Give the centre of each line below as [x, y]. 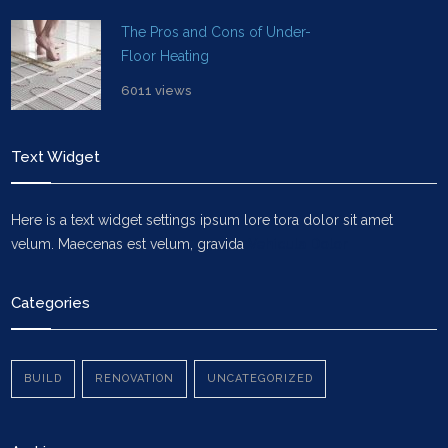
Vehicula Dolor [298, 244]
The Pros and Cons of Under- [216, 32]
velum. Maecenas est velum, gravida [130, 244]
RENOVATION [135, 378]
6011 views [156, 90]
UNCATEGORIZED [260, 378]
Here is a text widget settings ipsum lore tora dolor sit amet [202, 220]
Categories [51, 303]
